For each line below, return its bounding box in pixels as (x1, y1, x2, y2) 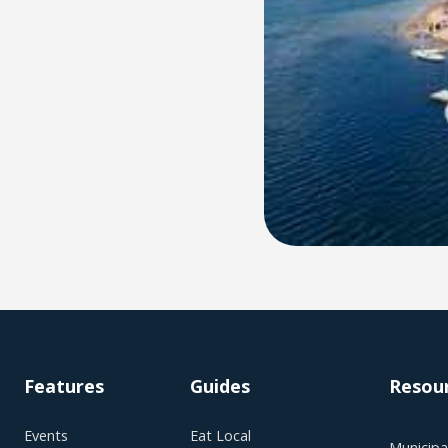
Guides (189, 374, 250, 399)
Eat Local (189, 426, 251, 446)
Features (24, 374, 104, 399)
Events (24, 426, 68, 446)
